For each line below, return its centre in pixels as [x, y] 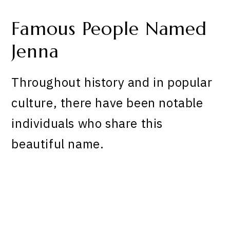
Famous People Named [109, 29]
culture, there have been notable [107, 102]
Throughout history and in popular [112, 82]
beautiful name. [58, 143]
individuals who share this [87, 123]
